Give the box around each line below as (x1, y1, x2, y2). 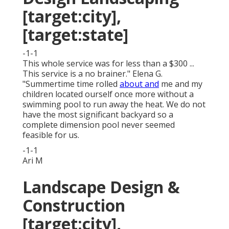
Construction (22, 194, 125, 217)
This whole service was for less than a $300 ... (22, 58, 194, 70)
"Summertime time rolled (22, 78, 120, 90)
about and (120, 78, 159, 90)
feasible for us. (22, 129, 79, 141)
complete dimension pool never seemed (22, 119, 175, 131)
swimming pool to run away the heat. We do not (22, 99, 205, 110)
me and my (159, 78, 202, 90)
